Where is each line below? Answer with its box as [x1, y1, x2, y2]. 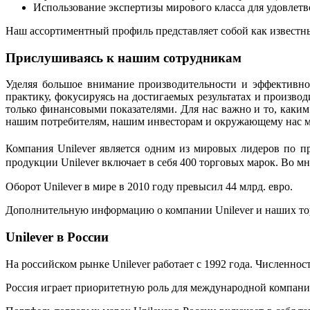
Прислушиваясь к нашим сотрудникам [6, 50, 241, 65]
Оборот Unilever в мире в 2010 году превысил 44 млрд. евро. [6, 181, 293, 193]
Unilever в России [6, 229, 109, 244]
